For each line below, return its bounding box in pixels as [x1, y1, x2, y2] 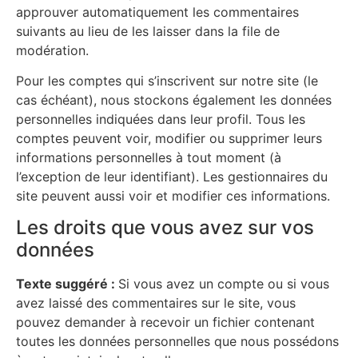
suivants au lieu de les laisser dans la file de [16, 22, 280, 39]
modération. [16, 42, 89, 58]
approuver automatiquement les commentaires [16, 3, 299, 20]
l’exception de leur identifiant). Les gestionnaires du [16, 168, 328, 185]
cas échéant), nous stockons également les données [16, 91, 332, 108]
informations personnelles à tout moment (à [16, 149, 281, 165]
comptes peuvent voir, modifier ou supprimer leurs [16, 129, 322, 146]
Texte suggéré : [16, 276, 118, 292]
